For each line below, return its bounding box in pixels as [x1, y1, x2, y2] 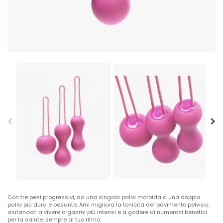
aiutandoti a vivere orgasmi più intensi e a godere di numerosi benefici [7, 208, 207, 216]
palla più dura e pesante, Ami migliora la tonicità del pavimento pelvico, [7, 200, 209, 209]
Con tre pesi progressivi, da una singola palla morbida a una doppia [7, 193, 201, 201]
